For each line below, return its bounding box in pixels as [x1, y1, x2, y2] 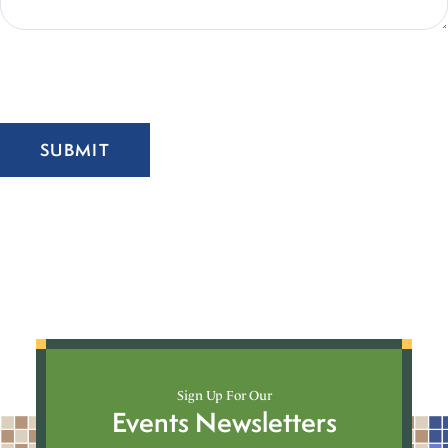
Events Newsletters [111, 404, 337, 441]
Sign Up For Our [176, 388, 272, 404]
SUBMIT [39, 138, 111, 162]
